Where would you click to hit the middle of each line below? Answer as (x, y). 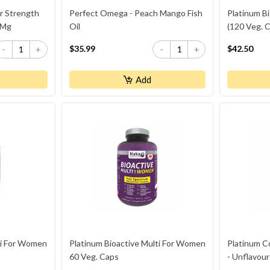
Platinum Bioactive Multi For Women (137, 243)
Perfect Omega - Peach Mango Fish (136, 13)
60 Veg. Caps (94, 256)
